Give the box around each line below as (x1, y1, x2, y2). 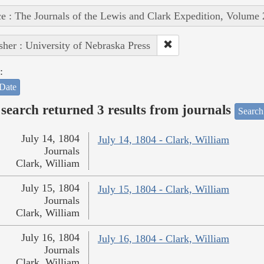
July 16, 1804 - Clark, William (97, 233, 229, 245)
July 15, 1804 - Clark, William (97, 183, 229, 196)
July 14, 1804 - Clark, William (97, 134, 229, 146)
